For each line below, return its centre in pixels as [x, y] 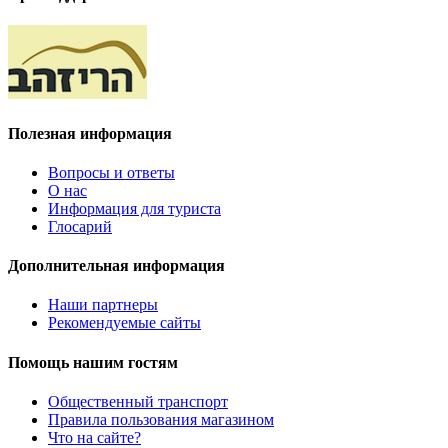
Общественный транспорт [138, 401]
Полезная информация [90, 133]
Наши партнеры [103, 305]
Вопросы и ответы [111, 172]
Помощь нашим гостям [93, 362]
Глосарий [80, 226]
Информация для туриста [134, 208]
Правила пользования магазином [161, 419]
